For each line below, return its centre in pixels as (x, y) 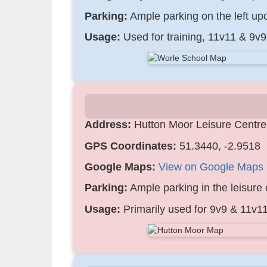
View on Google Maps (211, 167)
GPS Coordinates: (131, 146)
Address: (108, 125)
